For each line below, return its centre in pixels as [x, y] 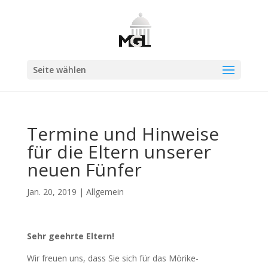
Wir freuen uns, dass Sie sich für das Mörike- [112, 258]
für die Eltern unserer [119, 152]
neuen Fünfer [84, 170]
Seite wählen [59, 70]
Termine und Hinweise [123, 134]
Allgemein [105, 192]
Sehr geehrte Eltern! [70, 236]
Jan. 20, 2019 [51, 192]
